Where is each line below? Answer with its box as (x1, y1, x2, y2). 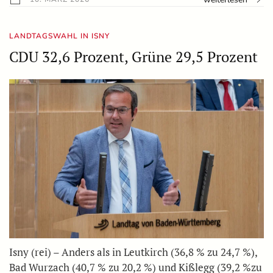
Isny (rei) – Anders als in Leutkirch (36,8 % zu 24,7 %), (9, 245, 257, 260)
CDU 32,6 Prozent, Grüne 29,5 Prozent (9, 46, 258, 66)
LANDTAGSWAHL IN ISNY (9, 30, 110, 41)
